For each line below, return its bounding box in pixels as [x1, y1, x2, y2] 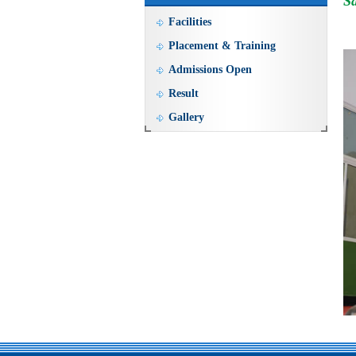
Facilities [168, 16, 211, 28]
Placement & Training [168, 40, 276, 52]
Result [168, 87, 199, 99]
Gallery [168, 111, 204, 123]
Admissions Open [168, 64, 252, 75]
